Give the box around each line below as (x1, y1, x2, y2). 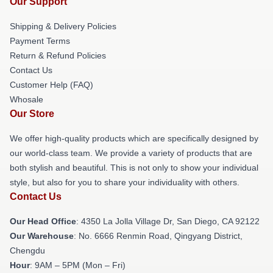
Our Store (10, 108, 54, 119)
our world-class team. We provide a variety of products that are (10, 148, 252, 158)
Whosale (10, 94, 43, 104)
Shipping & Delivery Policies (10, 21, 116, 31)
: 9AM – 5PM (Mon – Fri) (30, 260, 126, 270)
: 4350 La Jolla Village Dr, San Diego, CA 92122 (76, 216, 260, 226)
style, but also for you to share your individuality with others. (10, 177, 239, 187)
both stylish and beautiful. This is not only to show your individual (10, 163, 258, 172)
